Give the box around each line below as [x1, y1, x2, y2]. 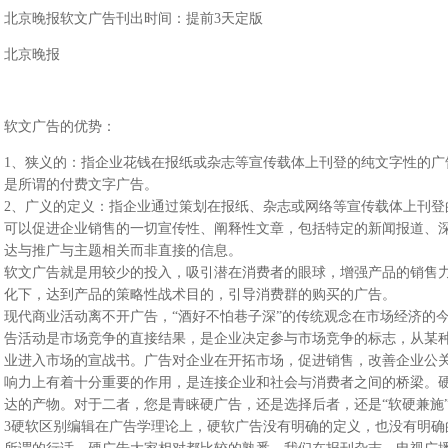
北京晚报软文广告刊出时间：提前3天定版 [3, 11, 263, 26]
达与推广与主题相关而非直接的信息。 [3, 243, 242, 258]
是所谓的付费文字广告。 [3, 177, 158, 192]
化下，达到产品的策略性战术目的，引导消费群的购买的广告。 [3, 287, 396, 302]
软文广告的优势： [3, 119, 116, 134]
